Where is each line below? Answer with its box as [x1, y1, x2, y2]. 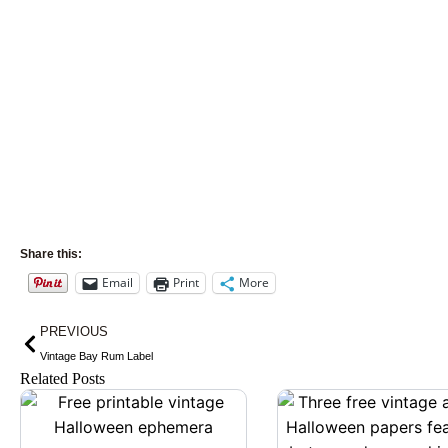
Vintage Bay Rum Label [40, 349, 153, 362]
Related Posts [20, 369, 105, 387]
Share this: [20, 246, 82, 261]
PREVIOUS [40, 323, 108, 339]
